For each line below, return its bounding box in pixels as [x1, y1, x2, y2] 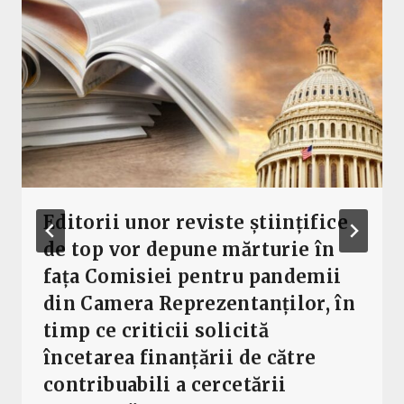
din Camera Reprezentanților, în [43, 292, 356, 316]
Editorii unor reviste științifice [43, 211, 348, 234]
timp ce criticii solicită [43, 319, 270, 343]
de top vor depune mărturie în [43, 238, 335, 262]
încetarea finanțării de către [43, 346, 317, 370]
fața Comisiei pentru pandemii [43, 265, 342, 289]
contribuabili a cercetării [43, 373, 287, 397]
